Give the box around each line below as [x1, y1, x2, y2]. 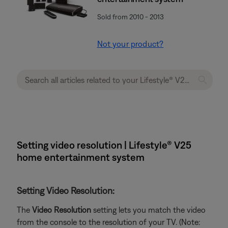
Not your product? [97, 39, 164, 48]
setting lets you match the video [93, 205, 206, 214]
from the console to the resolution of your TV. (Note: [17, 217, 200, 226]
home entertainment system [17, 151, 145, 163]
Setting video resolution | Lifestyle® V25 [17, 139, 191, 151]
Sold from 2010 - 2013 [97, 13, 164, 21]
